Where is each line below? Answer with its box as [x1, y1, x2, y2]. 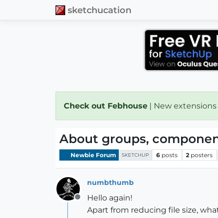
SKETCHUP [122, 151, 149, 158]
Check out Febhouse [64, 101, 147, 110]
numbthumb [87, 178, 134, 187]
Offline [77, 198, 103, 207]
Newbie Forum [69, 151, 116, 159]
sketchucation [68, 4, 131, 15]
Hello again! [87, 193, 132, 202]
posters [191, 151, 213, 159]
